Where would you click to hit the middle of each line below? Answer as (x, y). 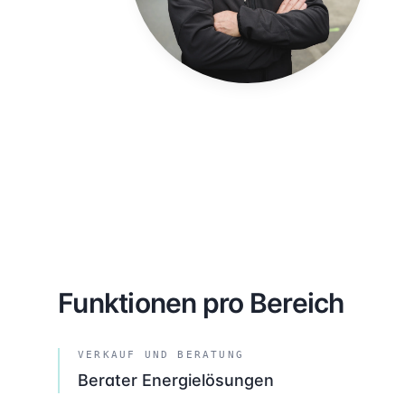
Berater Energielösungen (176, 380)
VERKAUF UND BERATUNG (161, 355)
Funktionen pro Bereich (201, 303)
